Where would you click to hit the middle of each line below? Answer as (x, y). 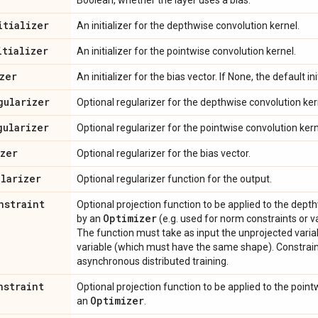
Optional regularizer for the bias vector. (164, 153)
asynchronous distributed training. (153, 261)
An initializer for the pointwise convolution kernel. (186, 51)
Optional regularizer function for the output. (174, 179)
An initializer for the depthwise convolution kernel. (188, 26)
